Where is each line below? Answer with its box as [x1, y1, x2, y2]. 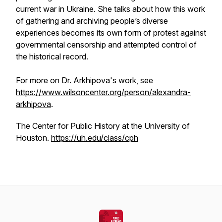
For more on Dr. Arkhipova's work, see [16, 75, 153, 85]
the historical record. [16, 52, 88, 61]
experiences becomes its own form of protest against [16, 28, 206, 38]
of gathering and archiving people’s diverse [16, 16, 168, 26]
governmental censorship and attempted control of [16, 40, 197, 50]
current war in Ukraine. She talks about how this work [16, 4, 205, 14]
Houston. [16, 133, 51, 143]
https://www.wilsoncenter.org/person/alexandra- [16, 87, 191, 97]
